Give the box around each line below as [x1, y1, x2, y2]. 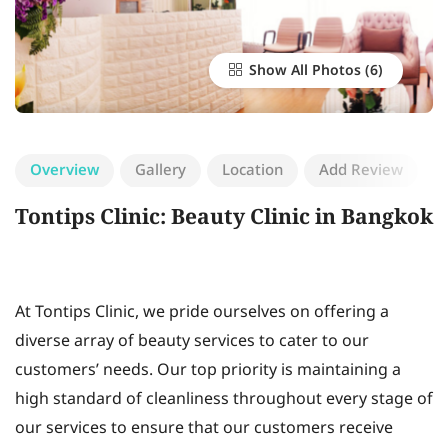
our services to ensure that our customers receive [15, 416, 393, 441]
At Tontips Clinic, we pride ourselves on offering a [15, 300, 389, 325]
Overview [30, 159, 99, 183]
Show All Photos [245, 60, 361, 82]
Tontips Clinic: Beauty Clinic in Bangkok [15, 202, 433, 236]
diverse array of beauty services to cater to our [15, 329, 369, 354]
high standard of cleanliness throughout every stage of [15, 387, 433, 412]
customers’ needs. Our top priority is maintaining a [15, 358, 401, 383]
